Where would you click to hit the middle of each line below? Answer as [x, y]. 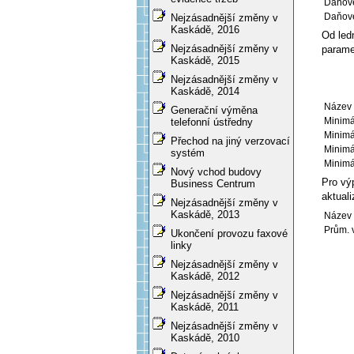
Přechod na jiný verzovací [230, 141]
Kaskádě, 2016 [205, 30]
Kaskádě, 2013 [205, 215]
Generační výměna [214, 111]
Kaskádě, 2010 [205, 338]
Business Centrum [213, 184]
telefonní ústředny [212, 122]
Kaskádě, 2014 [205, 92]
